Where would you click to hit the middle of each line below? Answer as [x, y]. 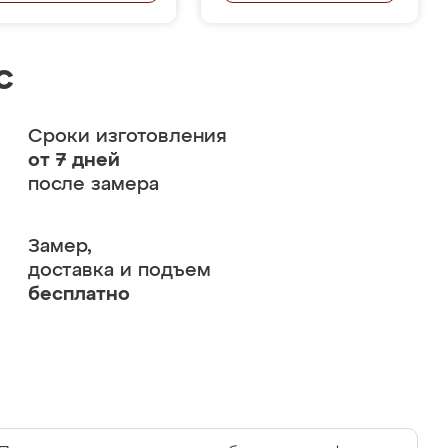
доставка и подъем [119, 270]
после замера [93, 184]
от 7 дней [73, 160]
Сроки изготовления [127, 136]
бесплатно [78, 294]
